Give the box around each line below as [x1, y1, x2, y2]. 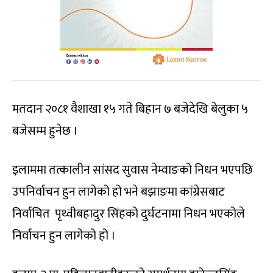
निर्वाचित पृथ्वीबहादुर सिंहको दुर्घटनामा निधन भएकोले [12, 204, 245, 224]
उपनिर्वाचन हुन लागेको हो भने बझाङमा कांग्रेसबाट [12, 182, 225, 202]
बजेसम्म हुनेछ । [12, 121, 78, 141]
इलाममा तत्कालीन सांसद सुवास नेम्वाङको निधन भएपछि [12, 160, 253, 180]
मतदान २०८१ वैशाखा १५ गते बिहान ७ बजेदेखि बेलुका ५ [12, 99, 248, 119]
